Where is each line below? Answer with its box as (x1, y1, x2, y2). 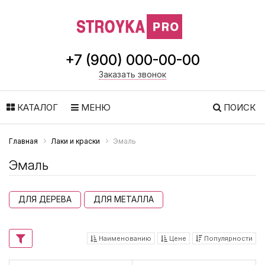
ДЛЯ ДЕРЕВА (18, 194, 72, 205)
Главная (9, 137, 38, 146)
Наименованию (97, 234, 151, 243)
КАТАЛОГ (15, 102, 58, 113)
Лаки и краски (51, 137, 100, 146)
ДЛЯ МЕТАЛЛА (93, 194, 154, 205)
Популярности (202, 234, 253, 243)
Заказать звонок (99, 69, 166, 79)
